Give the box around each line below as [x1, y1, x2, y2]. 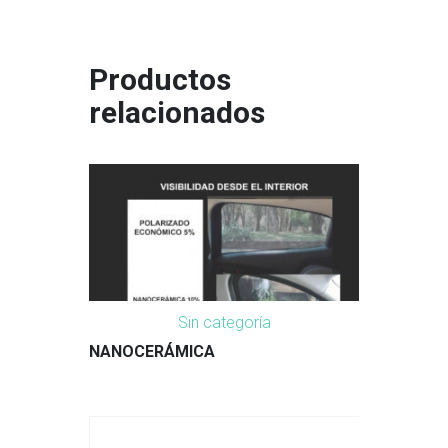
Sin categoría [177, 313, 271, 333]
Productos [89, 62, 231, 98]
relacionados [89, 95, 265, 131]
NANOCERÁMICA [89, 342, 215, 362]
